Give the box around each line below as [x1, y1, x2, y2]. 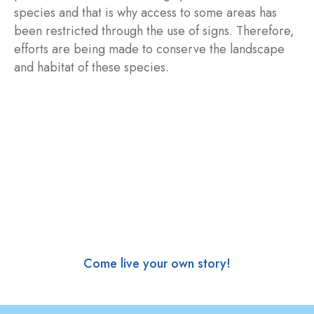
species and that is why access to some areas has [14, 3, 277, 22]
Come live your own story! [83, 254, 231, 273]
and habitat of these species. [14, 57, 169, 76]
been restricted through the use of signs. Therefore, [14, 21, 294, 40]
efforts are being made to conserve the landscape [14, 39, 285, 58]
